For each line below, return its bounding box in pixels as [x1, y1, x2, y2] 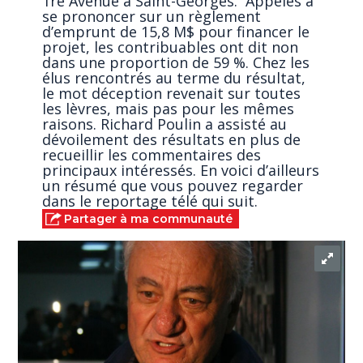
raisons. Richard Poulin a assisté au [42, 113, 288, 134]
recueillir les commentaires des [42, 144, 262, 164]
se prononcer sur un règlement [42, 6, 262, 26]
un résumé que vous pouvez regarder [42, 175, 304, 195]
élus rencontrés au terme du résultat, [42, 67, 306, 88]
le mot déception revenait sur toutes [42, 83, 301, 103]
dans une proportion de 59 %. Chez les [42, 52, 310, 72]
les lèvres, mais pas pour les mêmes [42, 98, 295, 118]
